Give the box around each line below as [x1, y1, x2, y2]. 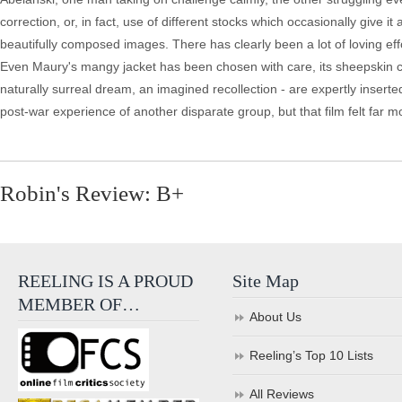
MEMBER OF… [18, 294, 140, 314]
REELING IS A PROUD [18, 271, 193, 291]
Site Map [232, 271, 300, 291]
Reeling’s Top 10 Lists [249, 348, 374, 363]
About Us [249, 310, 302, 324]
